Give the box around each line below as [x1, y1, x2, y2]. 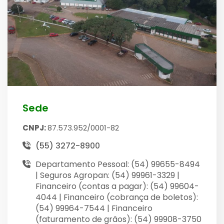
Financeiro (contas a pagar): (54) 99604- [35, 180, 199, 192]
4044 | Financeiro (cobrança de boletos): [35, 191, 198, 203]
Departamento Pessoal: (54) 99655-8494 [35, 158, 200, 170]
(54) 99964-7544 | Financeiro [35, 202, 152, 214]
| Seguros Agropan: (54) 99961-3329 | [35, 169, 179, 181]
